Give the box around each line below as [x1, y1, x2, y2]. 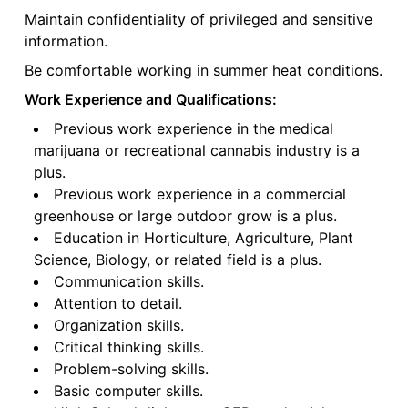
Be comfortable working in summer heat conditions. [24, 61, 382, 80]
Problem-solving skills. [53, 360, 209, 379]
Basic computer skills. [53, 382, 203, 401]
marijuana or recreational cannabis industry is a [33, 141, 360, 160]
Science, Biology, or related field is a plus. [33, 250, 321, 270]
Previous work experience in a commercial [53, 185, 346, 204]
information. [24, 32, 107, 51]
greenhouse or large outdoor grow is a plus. [33, 207, 337, 226]
